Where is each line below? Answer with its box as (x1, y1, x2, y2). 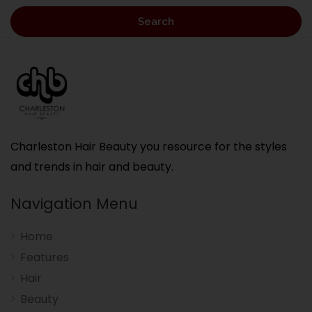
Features (20, 249, 69, 265)
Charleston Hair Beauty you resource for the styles (10, 138, 287, 155)
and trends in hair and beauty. (10, 158, 173, 175)
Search (138, 15, 174, 28)
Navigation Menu (10, 193, 138, 214)
